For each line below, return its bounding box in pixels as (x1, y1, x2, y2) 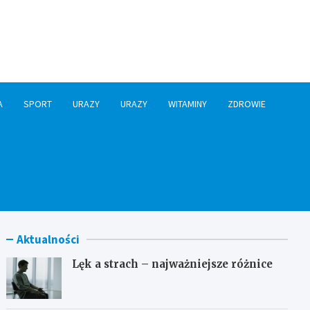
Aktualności (17, 232, 80, 248)
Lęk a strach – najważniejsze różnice (72, 257, 273, 271)
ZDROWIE (227, 98, 266, 111)
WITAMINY (167, 98, 207, 111)
